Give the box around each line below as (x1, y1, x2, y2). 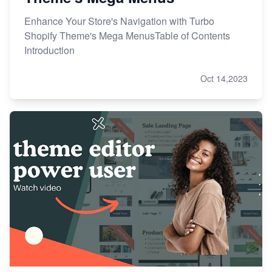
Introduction (24, 42, 75, 57)
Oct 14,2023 (200, 72, 248, 84)
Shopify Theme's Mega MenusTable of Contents (24, 28, 230, 42)
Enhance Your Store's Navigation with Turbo (24, 13, 214, 28)
